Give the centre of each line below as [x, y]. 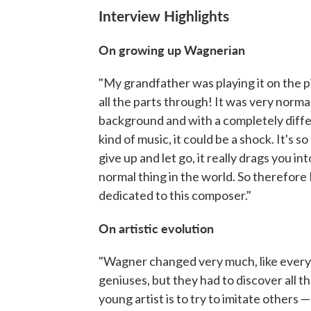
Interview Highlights [164, 16]
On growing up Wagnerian [172, 50]
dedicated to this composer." [175, 195]
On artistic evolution [156, 228]
